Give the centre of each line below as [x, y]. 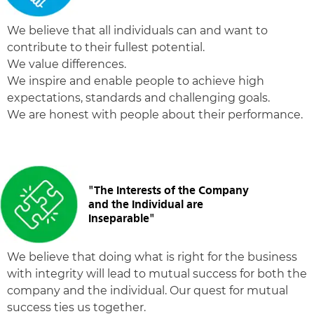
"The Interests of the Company [169, 190]
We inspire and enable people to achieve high [136, 81]
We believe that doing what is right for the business [152, 257]
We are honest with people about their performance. [155, 115]
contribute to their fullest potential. [106, 47]
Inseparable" [122, 218]
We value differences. [67, 64]
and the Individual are [146, 204]
